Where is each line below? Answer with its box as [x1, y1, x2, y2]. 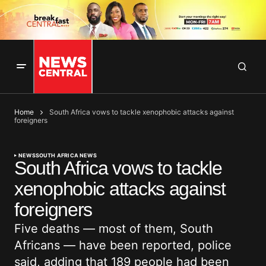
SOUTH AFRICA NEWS [35, 152, 97, 159]
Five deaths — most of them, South [14, 221, 213, 236]
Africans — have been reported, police [14, 238, 232, 253]
